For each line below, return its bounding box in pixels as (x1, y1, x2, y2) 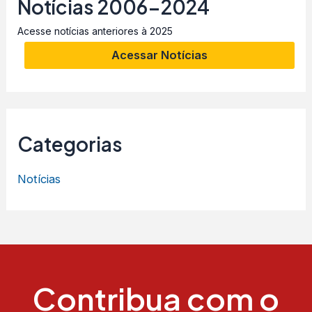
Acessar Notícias (111, 48, 208, 63)
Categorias (17, 132, 123, 157)
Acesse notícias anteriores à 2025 (17, 24, 173, 37)
